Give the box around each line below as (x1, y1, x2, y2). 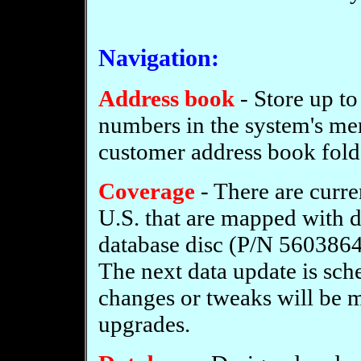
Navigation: (98, 44, 219, 72)
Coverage (98, 178, 195, 204)
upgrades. (98, 311, 190, 337)
